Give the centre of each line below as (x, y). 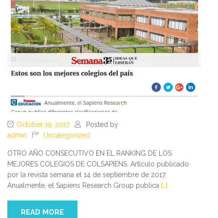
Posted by (102, 124)
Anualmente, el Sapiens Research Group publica (84, 185)
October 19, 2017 (43, 124)
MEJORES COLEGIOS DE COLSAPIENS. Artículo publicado (98, 164)
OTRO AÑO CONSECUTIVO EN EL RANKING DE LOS (90, 153)
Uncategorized (67, 135)
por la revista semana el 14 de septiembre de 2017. (87, 174)
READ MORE (42, 212)
